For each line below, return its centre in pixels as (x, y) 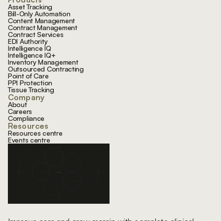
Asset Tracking (30, 6)
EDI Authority (28, 41)
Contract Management (43, 27)
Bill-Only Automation (39, 13)
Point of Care (28, 75)
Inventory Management (43, 62)
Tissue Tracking (31, 89)
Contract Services (36, 34)
